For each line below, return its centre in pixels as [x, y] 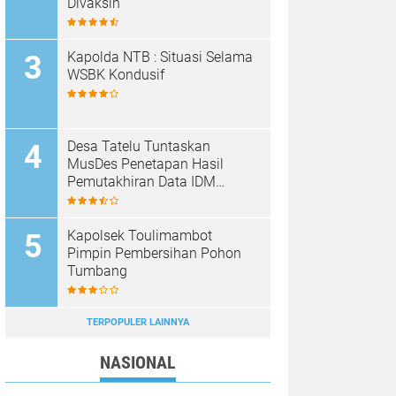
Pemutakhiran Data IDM [141, 182]
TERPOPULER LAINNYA [138, 323]
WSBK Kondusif [116, 75]
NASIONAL [138, 363]
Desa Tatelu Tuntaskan [139, 147]
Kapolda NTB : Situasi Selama [160, 57]
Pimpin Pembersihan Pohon [91, 254]
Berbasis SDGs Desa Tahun [152, 200]
